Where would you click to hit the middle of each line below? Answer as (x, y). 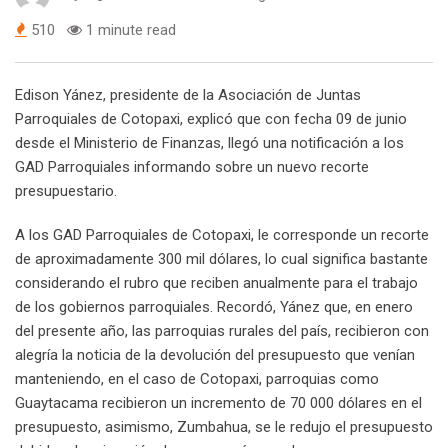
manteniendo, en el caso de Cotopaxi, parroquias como (197, 379)
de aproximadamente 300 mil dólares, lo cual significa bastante (221, 259)
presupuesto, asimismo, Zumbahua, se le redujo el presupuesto (224, 427)
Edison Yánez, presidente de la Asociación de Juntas (188, 95)
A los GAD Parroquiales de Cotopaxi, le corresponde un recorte (222, 235)
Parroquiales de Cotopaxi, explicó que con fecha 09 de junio (211, 119)
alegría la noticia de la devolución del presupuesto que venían (215, 355)
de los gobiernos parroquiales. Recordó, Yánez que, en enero (214, 307)
